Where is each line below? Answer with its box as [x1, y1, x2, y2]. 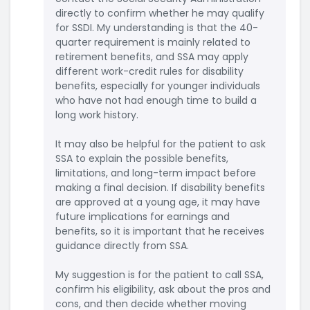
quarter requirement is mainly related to [55, 35, 250, 50]
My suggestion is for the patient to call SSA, [55, 268, 264, 282]
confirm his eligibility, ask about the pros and [55, 282, 271, 297]
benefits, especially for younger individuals [55, 79, 260, 93]
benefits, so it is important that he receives [55, 224, 264, 239]
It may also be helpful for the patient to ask [55, 137, 266, 152]
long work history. [55, 108, 138, 122]
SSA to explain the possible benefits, [55, 152, 228, 166]
